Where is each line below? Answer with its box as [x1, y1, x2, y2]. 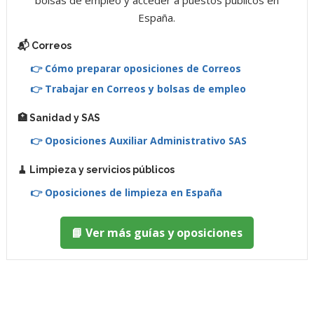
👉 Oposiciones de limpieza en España [29, 185, 222, 199]
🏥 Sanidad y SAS [17, 111, 100, 123]
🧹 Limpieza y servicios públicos [17, 163, 175, 175]
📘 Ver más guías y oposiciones [71, 224, 243, 240]
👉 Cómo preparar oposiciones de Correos [29, 61, 241, 75]
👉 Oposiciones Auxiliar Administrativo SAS [29, 133, 247, 147]
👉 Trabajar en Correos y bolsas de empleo [29, 81, 246, 95]
